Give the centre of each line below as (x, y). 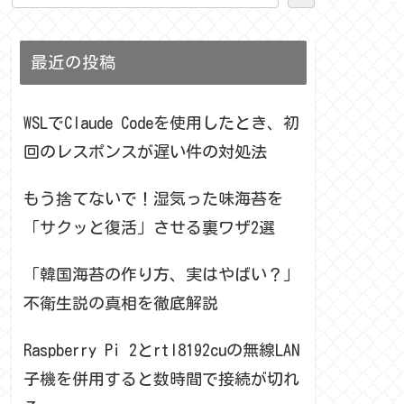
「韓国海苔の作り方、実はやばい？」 (161, 274)
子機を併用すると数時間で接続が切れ (161, 378)
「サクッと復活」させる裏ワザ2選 (149, 227)
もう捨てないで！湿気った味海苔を (153, 198)
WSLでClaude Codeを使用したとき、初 (161, 122)
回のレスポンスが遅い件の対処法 (145, 151)
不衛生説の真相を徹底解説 (121, 303)
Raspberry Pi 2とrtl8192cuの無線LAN (161, 349)
